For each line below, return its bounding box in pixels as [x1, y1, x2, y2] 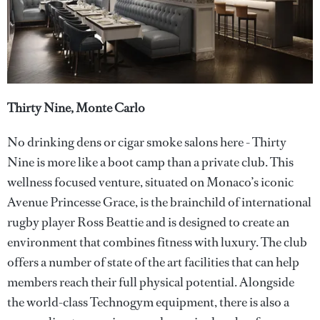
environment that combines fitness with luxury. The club [7, 234, 307, 251]
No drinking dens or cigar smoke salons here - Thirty [7, 134, 286, 151]
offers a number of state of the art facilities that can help [7, 254, 299, 271]
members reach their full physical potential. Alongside [7, 274, 294, 291]
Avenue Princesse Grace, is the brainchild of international [7, 194, 311, 211]
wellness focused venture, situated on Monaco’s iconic [7, 174, 294, 191]
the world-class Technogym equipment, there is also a [7, 294, 289, 311]
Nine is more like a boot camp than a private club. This [7, 154, 294, 171]
